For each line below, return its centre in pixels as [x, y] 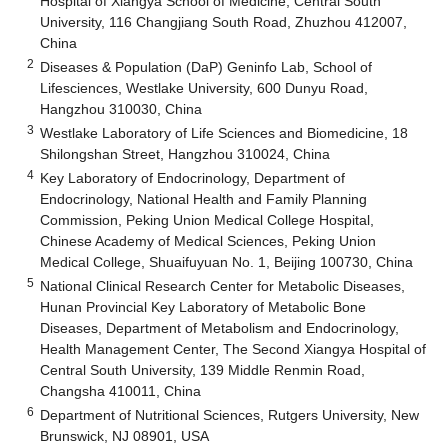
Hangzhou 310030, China [121, 108]
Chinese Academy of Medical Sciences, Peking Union [208, 240]
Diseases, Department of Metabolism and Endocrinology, [220, 327]
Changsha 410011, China [121, 390]
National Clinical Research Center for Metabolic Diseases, [223, 285]
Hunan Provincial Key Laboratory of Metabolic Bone [203, 306]
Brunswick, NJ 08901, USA [125, 435]
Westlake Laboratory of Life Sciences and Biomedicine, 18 [224, 132]
